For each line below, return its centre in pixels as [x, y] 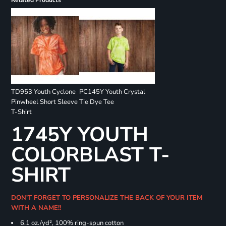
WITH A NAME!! [38, 208]
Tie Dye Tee [96, 102]
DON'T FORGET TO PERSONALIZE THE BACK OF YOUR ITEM [106, 198]
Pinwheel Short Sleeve [44, 102]
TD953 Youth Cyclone [43, 92]
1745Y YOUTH [79, 135]
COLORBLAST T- [90, 155]
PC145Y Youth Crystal [112, 92]
